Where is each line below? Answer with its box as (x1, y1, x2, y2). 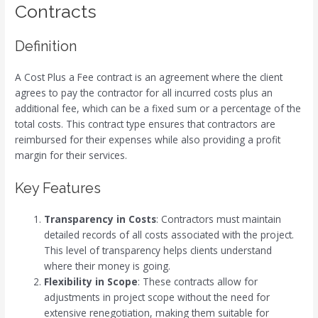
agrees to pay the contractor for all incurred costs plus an (15, 85, 273, 99)
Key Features (15, 179, 102, 197)
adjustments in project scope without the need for (44, 290, 270, 304)
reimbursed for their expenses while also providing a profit (15, 132, 281, 146)
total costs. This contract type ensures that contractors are (15, 116, 276, 131)
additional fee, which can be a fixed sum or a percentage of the (15, 101, 302, 115)
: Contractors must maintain (156, 212, 282, 226)
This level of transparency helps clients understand (44, 243, 273, 257)
